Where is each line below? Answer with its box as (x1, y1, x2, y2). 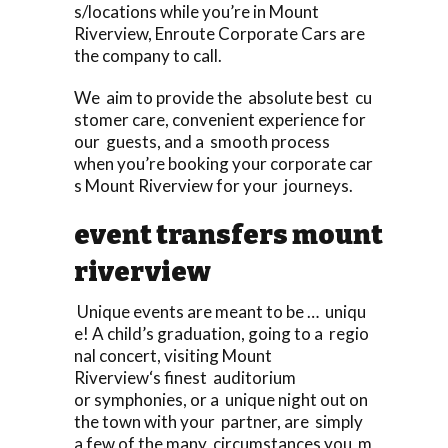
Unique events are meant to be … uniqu (74, 300, 366, 322)
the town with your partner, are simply (74, 410, 366, 432)
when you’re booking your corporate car (74, 152, 373, 174)
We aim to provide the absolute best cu (74, 86, 372, 108)
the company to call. (74, 44, 222, 66)
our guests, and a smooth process (74, 130, 330, 152)
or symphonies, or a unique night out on (74, 388, 371, 410)
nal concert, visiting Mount (74, 344, 272, 366)
